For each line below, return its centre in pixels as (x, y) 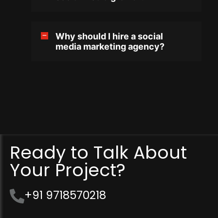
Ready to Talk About (98, 152)
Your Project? (68, 170)
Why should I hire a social (109, 36)
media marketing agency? (110, 46)
